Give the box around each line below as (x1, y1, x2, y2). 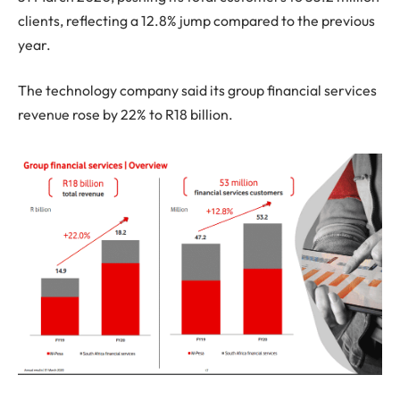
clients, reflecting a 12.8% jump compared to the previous (18, 11, 375, 29)
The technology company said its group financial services (18, 81, 377, 100)
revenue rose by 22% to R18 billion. (18, 105, 233, 124)
